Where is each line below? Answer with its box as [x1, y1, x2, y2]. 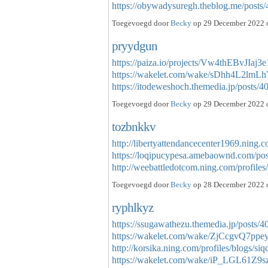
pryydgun [112, 38, 157, 53]
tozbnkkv [112, 119, 156, 133]
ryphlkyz [112, 200, 153, 214]
